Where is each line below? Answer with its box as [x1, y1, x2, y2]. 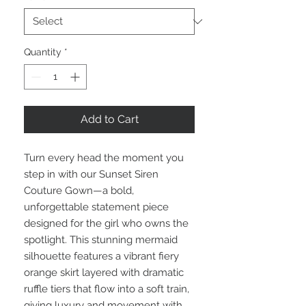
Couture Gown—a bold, [24, 184, 134, 197]
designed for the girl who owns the [24, 217, 189, 229]
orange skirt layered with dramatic [24, 266, 184, 279]
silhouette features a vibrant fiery [24, 250, 179, 262]
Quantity [24, 46, 61, 57]
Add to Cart [80, 113, 139, 126]
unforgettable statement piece [24, 201, 169, 213]
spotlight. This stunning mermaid [24, 234, 178, 246]
